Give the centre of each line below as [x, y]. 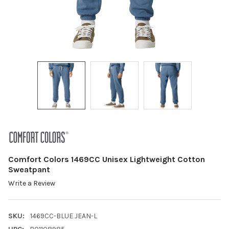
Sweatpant [29, 169]
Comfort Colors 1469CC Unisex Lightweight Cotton [107, 159]
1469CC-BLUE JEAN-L [63, 216]
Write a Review [32, 184]
